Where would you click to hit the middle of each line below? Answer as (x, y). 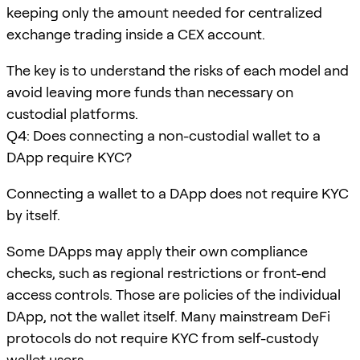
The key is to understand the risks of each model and (178, 70)
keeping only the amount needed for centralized (164, 12)
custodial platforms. (72, 113)
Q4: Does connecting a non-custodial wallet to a (164, 135)
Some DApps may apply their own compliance (157, 251)
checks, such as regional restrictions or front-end (166, 272)
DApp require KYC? (69, 157)
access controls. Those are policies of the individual (174, 294)
